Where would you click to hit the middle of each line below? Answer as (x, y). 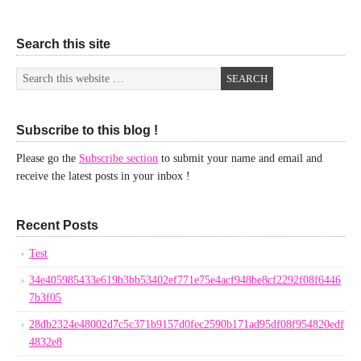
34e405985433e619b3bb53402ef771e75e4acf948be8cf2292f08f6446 (185, 280)
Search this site (63, 44)
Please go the (48, 158)
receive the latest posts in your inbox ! (103, 176)
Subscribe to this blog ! (87, 130)
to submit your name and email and (240, 158)
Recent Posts (57, 225)
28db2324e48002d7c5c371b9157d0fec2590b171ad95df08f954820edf (187, 324)
